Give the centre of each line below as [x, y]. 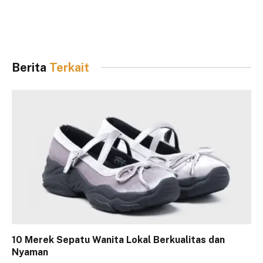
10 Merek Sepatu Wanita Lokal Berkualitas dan [118, 240]
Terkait [69, 67]
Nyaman [30, 252]
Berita [31, 67]
